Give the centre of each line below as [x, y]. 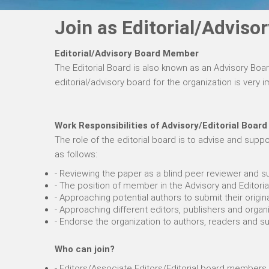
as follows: [76, 154]
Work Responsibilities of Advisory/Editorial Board [161, 125]
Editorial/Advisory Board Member [127, 53]
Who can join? [85, 249]
